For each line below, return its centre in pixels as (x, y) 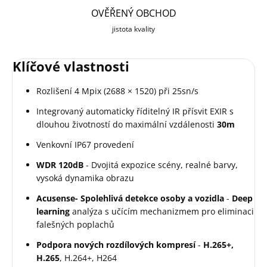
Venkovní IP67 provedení (85, 144)
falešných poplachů (75, 224)
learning (53, 211)
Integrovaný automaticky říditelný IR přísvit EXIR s (135, 111)
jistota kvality (133, 29)
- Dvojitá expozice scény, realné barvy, (161, 164)
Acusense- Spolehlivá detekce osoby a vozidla (130, 198)
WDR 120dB (60, 164)
